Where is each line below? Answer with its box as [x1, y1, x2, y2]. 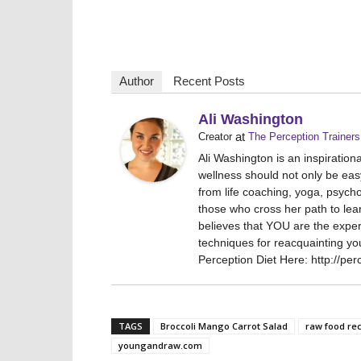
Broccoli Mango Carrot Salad [160, 320, 288, 332]
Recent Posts [173, 74, 245, 88]
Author [119, 74, 154, 88]
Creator [198, 131, 232, 143]
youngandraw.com [118, 339, 202, 351]
